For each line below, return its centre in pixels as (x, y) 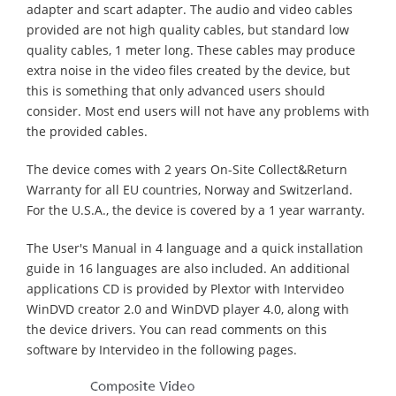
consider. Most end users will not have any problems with (198, 111)
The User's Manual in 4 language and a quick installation (195, 248)
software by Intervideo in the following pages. (162, 350)
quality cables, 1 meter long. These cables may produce (191, 50)
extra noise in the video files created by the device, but (188, 70)
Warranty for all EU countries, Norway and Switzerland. (190, 190)
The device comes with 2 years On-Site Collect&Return (187, 169)
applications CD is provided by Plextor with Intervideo (185, 289)
